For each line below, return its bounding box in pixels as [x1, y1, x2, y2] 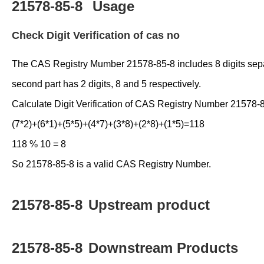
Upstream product [88, 197, 210, 213]
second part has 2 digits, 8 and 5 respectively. [12, 79, 201, 89]
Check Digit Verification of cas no [12, 29, 180, 41]
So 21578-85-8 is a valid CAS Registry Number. [12, 159, 211, 169]
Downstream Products [88, 240, 238, 256]
